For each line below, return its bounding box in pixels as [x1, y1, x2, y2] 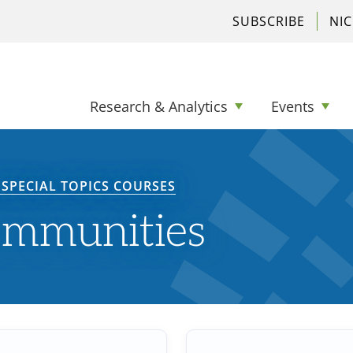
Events [271, 97, 314, 116]
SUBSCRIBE [232, 13, 305, 30]
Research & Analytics [90, 97, 228, 116]
